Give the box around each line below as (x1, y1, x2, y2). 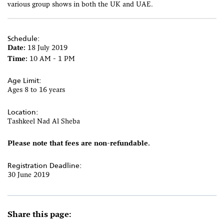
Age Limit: (7, 75, 41, 86)
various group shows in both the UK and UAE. (7, 1, 153, 8)
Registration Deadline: (7, 159, 82, 171)
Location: (7, 106, 38, 117)
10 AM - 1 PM (29, 55, 75, 63)
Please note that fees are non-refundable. (7, 140, 150, 148)
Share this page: (7, 210, 71, 219)
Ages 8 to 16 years (7, 86, 65, 94)
